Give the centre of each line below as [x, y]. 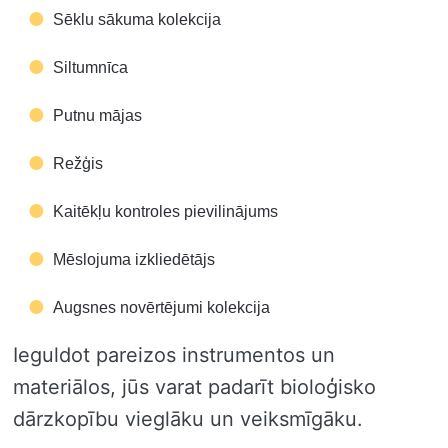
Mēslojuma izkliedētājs [134, 259]
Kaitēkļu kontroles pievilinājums [165, 211]
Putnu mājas [97, 115]
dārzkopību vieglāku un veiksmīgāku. [188, 418]
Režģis [78, 163]
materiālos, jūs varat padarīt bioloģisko [194, 386]
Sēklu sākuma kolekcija [137, 19]
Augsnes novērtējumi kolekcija [161, 307]
